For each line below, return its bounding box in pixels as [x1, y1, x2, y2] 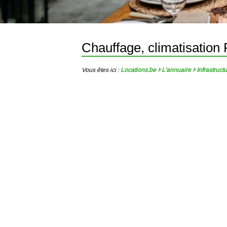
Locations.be [120, 65, 156, 74]
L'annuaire [162, 65, 192, 74]
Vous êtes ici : [82, 65, 120, 74]
